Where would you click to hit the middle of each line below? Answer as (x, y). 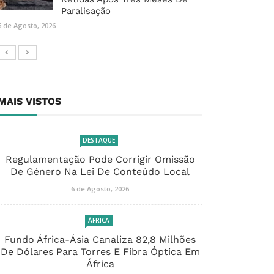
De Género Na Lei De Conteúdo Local (100, 172)
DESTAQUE (99, 140)
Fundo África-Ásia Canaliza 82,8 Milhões (100, 240)
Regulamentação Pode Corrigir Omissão (100, 160)
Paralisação (86, 11)
